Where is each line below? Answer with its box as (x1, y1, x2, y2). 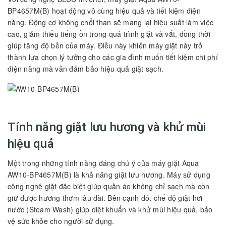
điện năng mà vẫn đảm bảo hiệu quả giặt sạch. (8, 63, 163, 74)
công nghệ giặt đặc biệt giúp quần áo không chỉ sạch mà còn (8, 181, 210, 191)
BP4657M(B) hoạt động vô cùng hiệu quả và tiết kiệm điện (8, 5, 201, 16)
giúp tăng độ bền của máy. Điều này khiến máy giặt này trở (8, 40, 203, 50)
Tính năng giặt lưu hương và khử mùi (8, 120, 206, 134)
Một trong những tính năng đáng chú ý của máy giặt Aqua (8, 157, 199, 168)
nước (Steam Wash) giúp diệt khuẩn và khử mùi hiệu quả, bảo (8, 204, 213, 214)
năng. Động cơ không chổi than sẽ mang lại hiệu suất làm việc (8, 17, 213, 27)
